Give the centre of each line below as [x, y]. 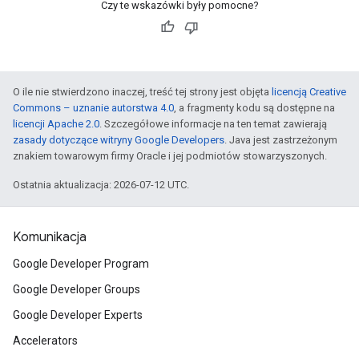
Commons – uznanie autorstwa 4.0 [93, 108]
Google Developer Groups [77, 289]
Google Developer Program [81, 264]
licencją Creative [309, 92]
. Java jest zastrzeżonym [281, 140]
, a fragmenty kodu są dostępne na [254, 108]
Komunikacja [50, 237]
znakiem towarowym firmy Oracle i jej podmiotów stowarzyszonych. [170, 156]
